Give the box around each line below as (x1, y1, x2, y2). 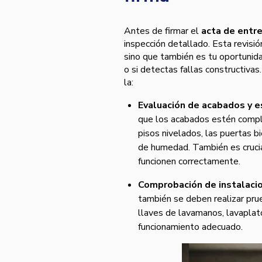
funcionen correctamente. (138, 154, 240, 168)
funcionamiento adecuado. (138, 220, 245, 233)
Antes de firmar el (124, 24, 201, 37)
